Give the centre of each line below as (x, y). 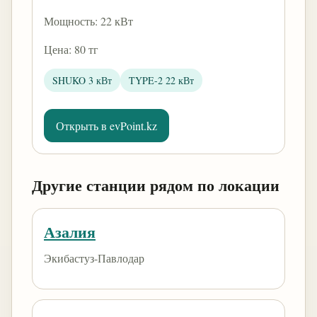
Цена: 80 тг (71, 49)
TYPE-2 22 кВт (161, 80)
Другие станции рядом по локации (156, 185)
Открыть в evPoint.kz (106, 126)
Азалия (70, 232)
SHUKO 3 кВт (82, 80)
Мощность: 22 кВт (88, 21)
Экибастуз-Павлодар (94, 258)
